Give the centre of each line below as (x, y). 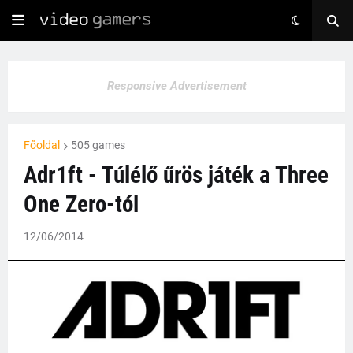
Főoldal (42, 145)
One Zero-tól (81, 204)
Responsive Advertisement (176, 86)
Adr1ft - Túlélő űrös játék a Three (176, 175)
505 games (98, 145)
